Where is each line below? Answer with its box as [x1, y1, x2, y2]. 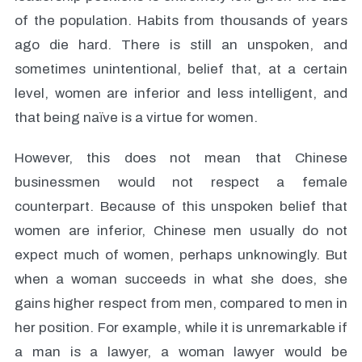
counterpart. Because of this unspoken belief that [15, 199, 347, 214]
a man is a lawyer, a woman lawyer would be [15, 344, 347, 360]
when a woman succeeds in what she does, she [15, 271, 347, 287]
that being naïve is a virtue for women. [15, 110, 258, 125]
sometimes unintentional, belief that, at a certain [15, 61, 347, 77]
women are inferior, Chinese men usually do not [15, 223, 347, 238]
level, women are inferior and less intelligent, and [15, 86, 347, 101]
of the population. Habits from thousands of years [15, 13, 347, 28]
